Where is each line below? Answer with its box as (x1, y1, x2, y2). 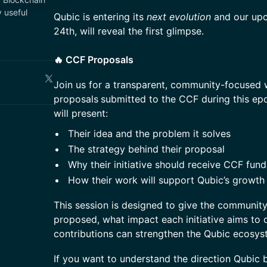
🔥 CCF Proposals (54, 54, 133, 66)
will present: (54, 107, 108, 119)
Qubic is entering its (54, 11, 147, 23)
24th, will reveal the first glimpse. (54, 25, 204, 37)
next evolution (147, 11, 211, 23)
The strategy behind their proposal (68, 143, 225, 155)
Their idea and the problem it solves (68, 128, 231, 139)
